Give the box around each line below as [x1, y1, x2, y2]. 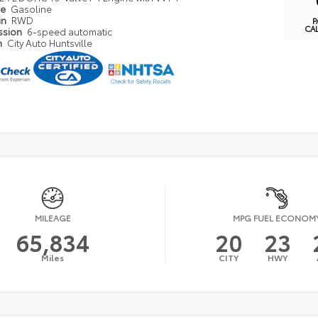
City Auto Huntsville [7, 36, 93, 50]
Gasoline [11, 2, 53, 16]
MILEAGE [34, 212, 71, 224]
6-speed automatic [27, 25, 113, 38]
